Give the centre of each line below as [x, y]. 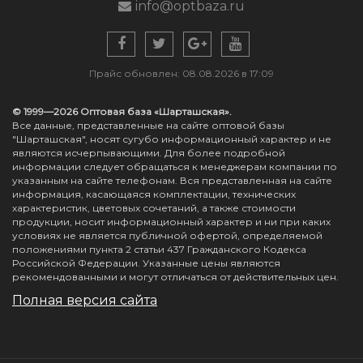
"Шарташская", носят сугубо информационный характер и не [172, 139]
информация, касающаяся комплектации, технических [154, 194]
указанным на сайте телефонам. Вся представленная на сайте [172, 180]
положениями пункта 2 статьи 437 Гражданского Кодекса [159, 249]
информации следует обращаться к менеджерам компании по [175, 167]
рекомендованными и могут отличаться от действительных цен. [175, 277]
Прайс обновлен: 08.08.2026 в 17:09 [181, 73]
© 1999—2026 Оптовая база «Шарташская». [122, 111]
